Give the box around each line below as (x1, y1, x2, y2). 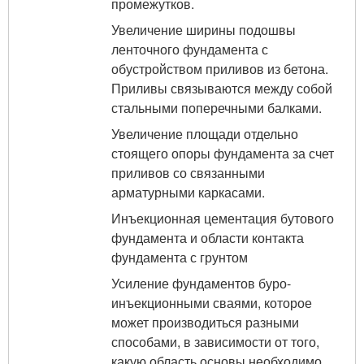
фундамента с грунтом (111, 247, 248, 266)
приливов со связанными (111, 162, 265, 182)
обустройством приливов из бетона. (111, 58, 328, 78)
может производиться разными (111, 312, 299, 331)
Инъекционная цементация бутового (111, 208, 334, 227)
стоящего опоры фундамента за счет (111, 143, 334, 162)
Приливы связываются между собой (111, 78, 332, 97)
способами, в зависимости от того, (111, 331, 319, 351)
